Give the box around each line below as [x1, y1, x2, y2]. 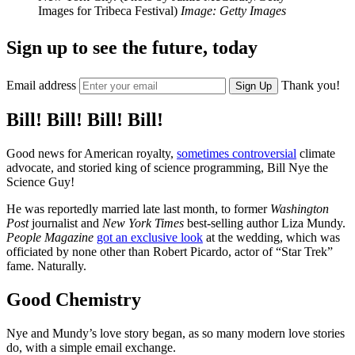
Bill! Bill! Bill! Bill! [6, 109, 163, 131]
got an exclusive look [97, 231, 203, 245]
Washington [270, 202, 329, 216]
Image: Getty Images [181, 3, 286, 17]
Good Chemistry [6, 289, 141, 311]
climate [296, 147, 335, 161]
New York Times [102, 216, 187, 231]
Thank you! [281, 78, 340, 92]
